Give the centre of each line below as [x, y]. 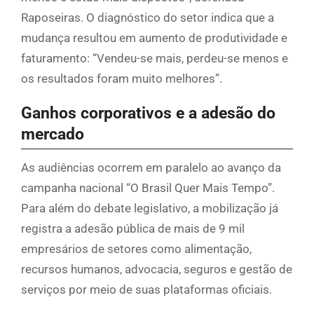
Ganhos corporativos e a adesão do [148, 114]
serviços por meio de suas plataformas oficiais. [146, 289]
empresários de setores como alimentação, [136, 248]
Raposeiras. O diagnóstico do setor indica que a [148, 18]
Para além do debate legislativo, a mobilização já [150, 208]
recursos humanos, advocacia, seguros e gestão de [157, 269]
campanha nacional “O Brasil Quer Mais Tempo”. [148, 187]
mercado [53, 135]
